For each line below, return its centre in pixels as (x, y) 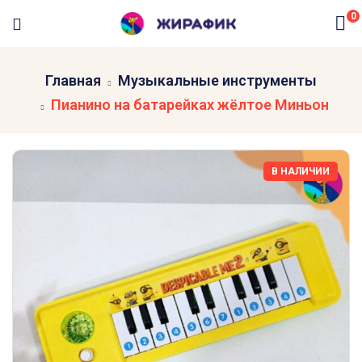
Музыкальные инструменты (217, 80)
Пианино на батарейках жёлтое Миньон (189, 105)
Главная (73, 80)
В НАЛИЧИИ (301, 171)
